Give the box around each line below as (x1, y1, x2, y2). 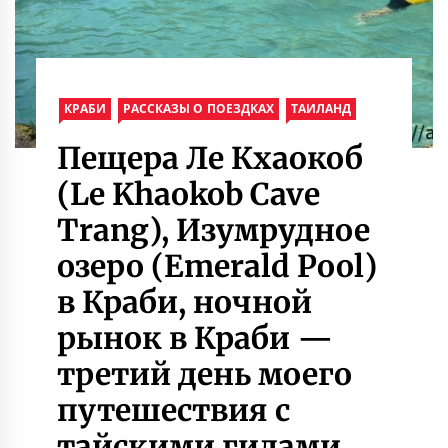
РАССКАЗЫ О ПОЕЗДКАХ (123, 99, 274, 117)
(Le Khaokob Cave (56, 174, 321, 213)
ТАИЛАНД (291, 99, 352, 117)
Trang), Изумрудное (56, 210, 371, 249)
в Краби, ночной (56, 282, 313, 321)
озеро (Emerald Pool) (56, 246, 378, 285)
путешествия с (56, 390, 291, 429)
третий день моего (56, 354, 353, 393)
